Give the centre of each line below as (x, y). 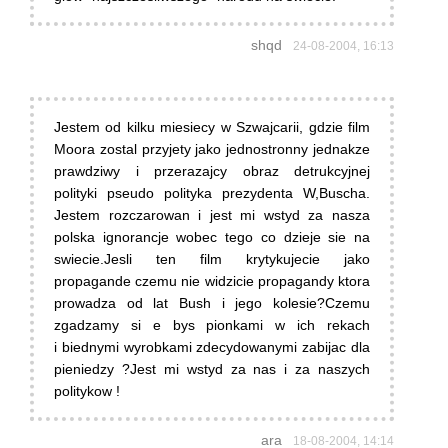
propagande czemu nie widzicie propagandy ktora (212, 281)
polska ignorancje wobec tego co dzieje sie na (212, 237)
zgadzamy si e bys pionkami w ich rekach (212, 325)
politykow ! (87, 391)
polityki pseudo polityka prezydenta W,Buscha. (212, 193)
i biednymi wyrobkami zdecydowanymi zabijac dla (212, 347)
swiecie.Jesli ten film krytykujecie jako (212, 259)
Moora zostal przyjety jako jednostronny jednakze (212, 149)
